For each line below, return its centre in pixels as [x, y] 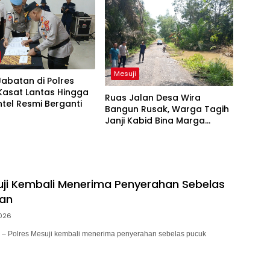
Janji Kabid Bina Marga [155, 120]
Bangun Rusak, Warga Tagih [167, 109]
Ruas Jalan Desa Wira [152, 97]
